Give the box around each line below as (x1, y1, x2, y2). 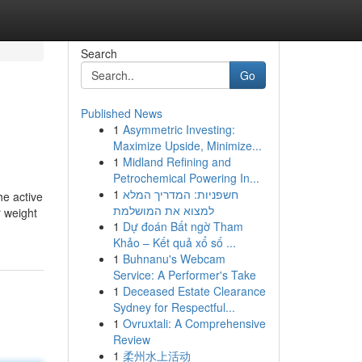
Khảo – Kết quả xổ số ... (112, 234, 236, 250)
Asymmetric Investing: (122, 121, 235, 137)
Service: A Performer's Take (112, 267, 256, 283)
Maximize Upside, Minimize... (112, 137, 262, 154)
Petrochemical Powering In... (112, 170, 259, 186)
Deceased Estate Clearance (122, 283, 266, 299)
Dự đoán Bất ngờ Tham (122, 218, 243, 234)
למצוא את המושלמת (112, 202, 214, 218)
